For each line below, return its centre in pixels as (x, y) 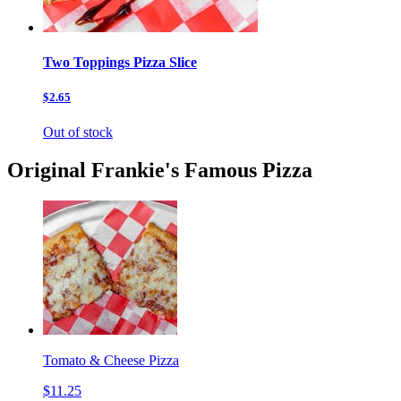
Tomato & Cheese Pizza (111, 361)
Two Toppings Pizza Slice (120, 62)
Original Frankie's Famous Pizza (160, 171)
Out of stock (78, 132)
